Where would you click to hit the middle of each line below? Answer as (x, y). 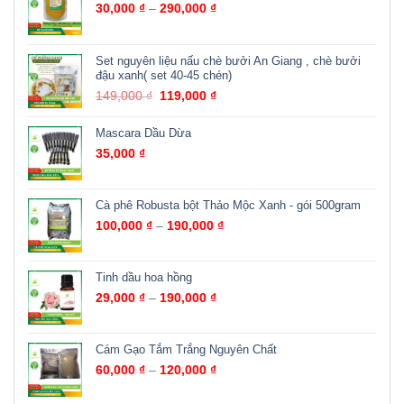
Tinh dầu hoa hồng (144, 277)
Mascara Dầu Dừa (143, 133)
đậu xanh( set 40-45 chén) (164, 75)
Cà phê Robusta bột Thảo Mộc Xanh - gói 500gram (228, 205)
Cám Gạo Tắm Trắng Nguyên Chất (186, 349)
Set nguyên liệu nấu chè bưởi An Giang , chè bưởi (228, 60)
